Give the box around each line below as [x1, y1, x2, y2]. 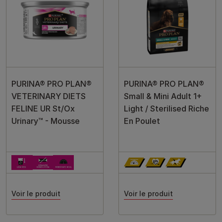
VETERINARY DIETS [11, 91, 86, 101]
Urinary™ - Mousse [11, 116, 80, 126]
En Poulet [124, 116, 160, 126]
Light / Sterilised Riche [124, 104, 209, 113]
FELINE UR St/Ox [11, 104, 75, 113]
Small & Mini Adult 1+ [124, 91, 202, 101]
